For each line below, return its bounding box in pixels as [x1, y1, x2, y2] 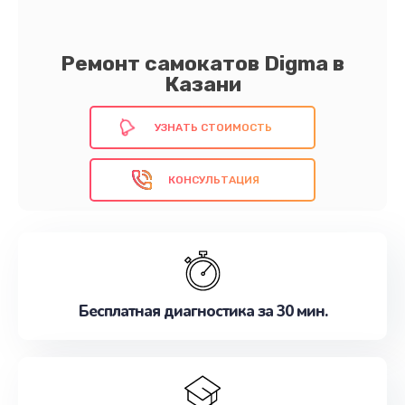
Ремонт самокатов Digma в [61, 51, 344, 76]
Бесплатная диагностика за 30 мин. [78, 301, 327, 322]
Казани [164, 71, 241, 97]
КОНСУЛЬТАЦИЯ [167, 174, 259, 186]
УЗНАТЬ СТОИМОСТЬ [155, 121, 272, 134]
